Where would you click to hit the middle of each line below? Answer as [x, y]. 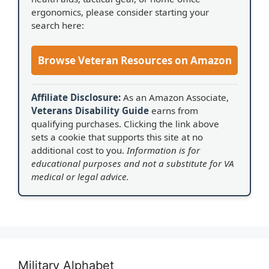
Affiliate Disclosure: [76, 97]
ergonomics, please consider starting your [120, 12]
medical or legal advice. [80, 176]
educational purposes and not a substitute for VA [133, 163]
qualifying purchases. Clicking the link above [125, 123]
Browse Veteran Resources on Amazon [134, 60]
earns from [174, 110]
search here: [58, 25]
